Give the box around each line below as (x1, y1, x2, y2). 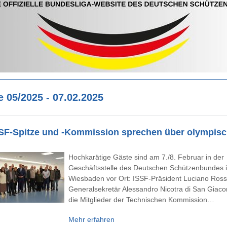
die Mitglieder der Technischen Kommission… (68, 196, 214, 204)
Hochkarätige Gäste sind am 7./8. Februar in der (68, 153, 224, 161)
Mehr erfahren (68, 215, 115, 223)
